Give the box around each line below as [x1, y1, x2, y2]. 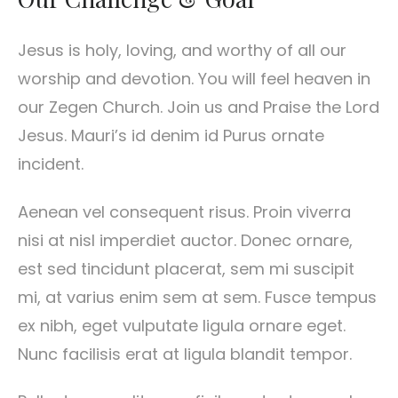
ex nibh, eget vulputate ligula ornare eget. [18, 314, 346, 337]
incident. [18, 153, 84, 176]
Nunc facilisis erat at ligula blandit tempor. [18, 342, 352, 365]
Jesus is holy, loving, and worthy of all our [18, 39, 346, 62]
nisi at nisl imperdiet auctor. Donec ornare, [18, 228, 353, 251]
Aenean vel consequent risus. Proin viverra [18, 200, 351, 223]
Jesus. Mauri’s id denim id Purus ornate [18, 124, 324, 147]
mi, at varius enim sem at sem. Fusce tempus [18, 285, 377, 308]
